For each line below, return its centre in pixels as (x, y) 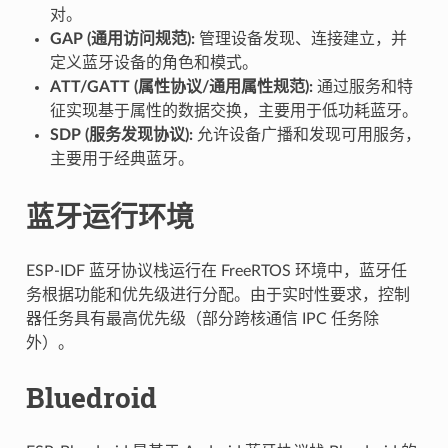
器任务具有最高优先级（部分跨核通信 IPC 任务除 (202, 318)
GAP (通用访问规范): (122, 38)
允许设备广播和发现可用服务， (306, 134)
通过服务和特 (362, 86)
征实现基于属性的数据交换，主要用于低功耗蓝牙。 (233, 110)
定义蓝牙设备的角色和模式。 (153, 62)
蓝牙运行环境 (109, 216)
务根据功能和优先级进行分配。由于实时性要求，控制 (217, 294)
